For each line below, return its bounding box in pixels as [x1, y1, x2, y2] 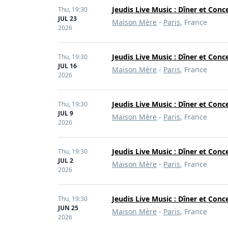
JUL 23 [58, 14, 77, 23]
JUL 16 [58, 62, 77, 70]
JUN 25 [58, 204, 78, 212]
